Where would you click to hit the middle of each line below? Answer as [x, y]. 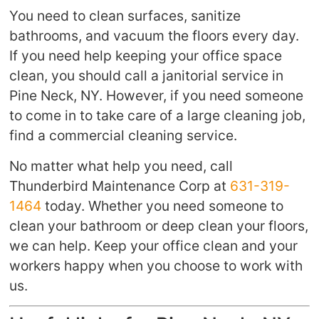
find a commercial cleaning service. [124, 136]
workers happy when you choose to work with [156, 265]
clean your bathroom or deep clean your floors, [159, 225]
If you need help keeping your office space [146, 56]
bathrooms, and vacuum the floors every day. [155, 36]
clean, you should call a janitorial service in [147, 76]
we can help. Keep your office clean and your [154, 245]
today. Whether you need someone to [163, 205]
